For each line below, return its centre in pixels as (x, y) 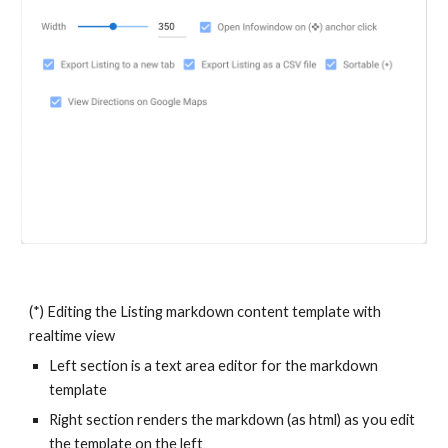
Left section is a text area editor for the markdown (214, 365)
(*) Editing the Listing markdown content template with (205, 311)
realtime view (72, 335)
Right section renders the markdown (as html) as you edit (232, 419)
